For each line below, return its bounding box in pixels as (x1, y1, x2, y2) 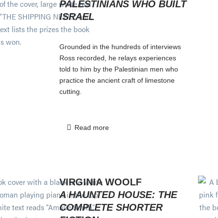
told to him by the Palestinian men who (59, 65, 178, 73)
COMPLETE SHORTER (59, 201, 163, 213)
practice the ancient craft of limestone (59, 76, 175, 84)
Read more (74, 123, 109, 131)
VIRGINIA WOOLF (59, 176, 142, 187)
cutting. (59, 87, 82, 95)
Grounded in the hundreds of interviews (59, 42, 181, 51)
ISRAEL (59, 11, 94, 22)
